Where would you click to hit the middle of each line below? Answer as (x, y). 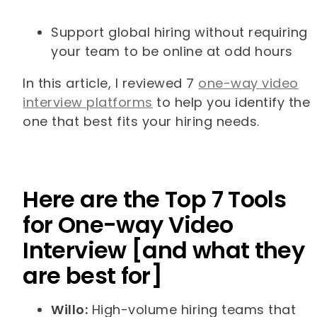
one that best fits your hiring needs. (143, 122)
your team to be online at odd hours (172, 52)
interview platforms (88, 103)
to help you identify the (231, 103)
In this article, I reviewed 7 (111, 83)
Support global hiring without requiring (179, 33)
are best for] (93, 276)
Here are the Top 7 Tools (155, 200)
